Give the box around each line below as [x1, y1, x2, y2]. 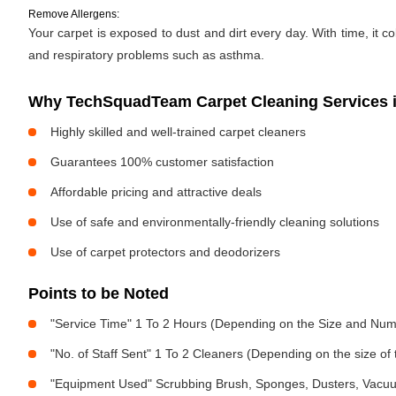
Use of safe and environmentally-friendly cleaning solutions [50, 215, 379, 229]
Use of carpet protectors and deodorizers [50, 245, 280, 259]
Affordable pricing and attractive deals [50, 185, 262, 199]
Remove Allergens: [28, 8, 119, 20]
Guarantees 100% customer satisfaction [50, 155, 274, 169]
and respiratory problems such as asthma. [28, 48, 264, 62]
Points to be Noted [28, 285, 169, 302]
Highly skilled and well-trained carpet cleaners [50, 125, 306, 139]
